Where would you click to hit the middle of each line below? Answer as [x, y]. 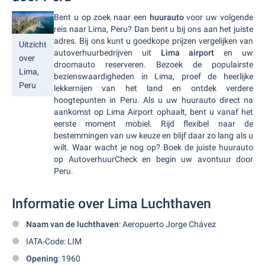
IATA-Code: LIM [54, 241]
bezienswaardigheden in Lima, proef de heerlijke [153, 76]
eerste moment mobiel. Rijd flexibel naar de [153, 124]
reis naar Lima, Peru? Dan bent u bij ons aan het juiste [153, 29]
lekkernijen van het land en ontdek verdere [153, 88]
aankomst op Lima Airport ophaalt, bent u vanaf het [153, 112]
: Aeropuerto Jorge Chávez [167, 224]
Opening [42, 258]
